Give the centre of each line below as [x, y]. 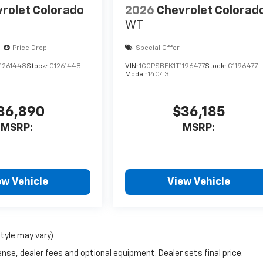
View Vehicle [199, 182]
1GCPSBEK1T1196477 [172, 66]
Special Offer [158, 48]
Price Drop [29, 48]
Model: [137, 74]
